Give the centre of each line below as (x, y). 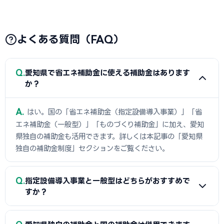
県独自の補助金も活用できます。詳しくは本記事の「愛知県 (109, 136)
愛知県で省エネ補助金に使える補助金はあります (107, 73)
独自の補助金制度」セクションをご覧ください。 (92, 148)
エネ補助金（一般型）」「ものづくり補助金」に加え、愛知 (110, 124)
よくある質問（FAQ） (70, 39)
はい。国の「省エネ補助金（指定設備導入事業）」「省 (114, 112)
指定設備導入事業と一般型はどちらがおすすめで (107, 181)
